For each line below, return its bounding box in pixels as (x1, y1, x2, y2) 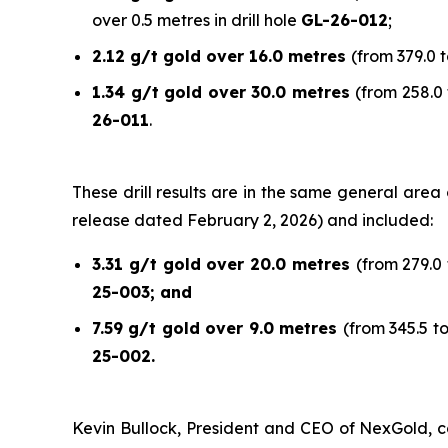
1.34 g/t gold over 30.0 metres (92, 82, 355, 103)
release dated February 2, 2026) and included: (72, 210, 433, 231)
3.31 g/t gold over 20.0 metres (92, 254, 356, 275)
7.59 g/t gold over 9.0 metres (92, 318, 343, 339)
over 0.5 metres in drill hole (92, 10, 301, 31)
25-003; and (92, 282, 192, 303)
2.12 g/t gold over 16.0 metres (92, 46, 351, 67)
